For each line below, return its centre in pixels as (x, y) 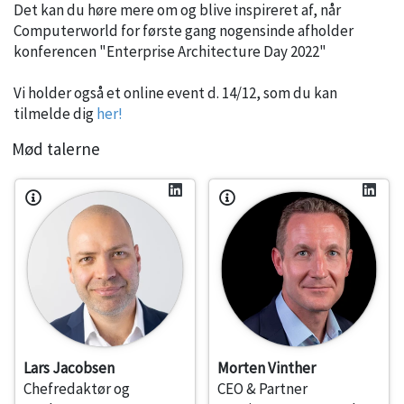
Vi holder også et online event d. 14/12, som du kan (175, 92)
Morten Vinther (266, 368)
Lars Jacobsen (69, 368)
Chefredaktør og (77, 389)
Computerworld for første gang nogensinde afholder (184, 30)
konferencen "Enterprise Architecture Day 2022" (170, 51)
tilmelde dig (55, 113)
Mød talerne (56, 148)
